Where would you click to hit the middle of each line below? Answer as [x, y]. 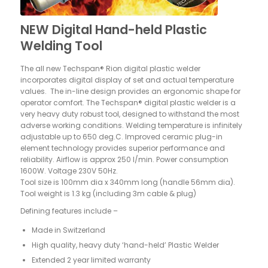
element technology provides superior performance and [122, 148]
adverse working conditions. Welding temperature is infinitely [131, 125]
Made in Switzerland [68, 230]
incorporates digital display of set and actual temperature [127, 80]
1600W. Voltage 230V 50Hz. [69, 170]
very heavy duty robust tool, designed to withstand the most [130, 114]
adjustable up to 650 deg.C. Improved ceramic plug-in [121, 136]
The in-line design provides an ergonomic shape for [144, 91]
